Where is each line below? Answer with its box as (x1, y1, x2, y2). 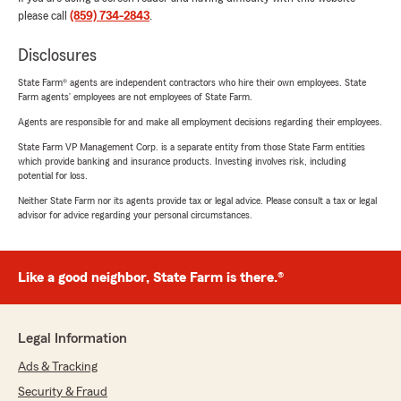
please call (18, 9, 70, 22)
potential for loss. (18, 169, 88, 181)
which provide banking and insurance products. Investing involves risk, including (18, 155, 346, 166)
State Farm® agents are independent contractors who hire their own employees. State (18, 76, 366, 88)
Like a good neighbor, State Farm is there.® (18, 269, 284, 285)
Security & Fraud (18, 385, 107, 398)
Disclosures (18, 46, 97, 64)
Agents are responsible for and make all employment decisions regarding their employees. (18, 115, 382, 127)
